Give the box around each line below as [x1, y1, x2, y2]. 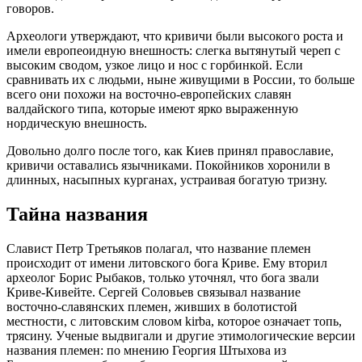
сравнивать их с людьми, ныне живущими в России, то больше [6, 72, 355, 86]
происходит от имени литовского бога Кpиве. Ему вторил [6, 255, 327, 270]
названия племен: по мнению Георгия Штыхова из [6, 343, 286, 357]
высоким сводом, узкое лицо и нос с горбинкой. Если [6, 57, 303, 72]
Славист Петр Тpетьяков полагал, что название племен [6, 241, 311, 255]
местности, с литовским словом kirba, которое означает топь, [6, 314, 342, 328]
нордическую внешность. [6, 116, 147, 130]
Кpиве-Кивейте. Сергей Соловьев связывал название [6, 284, 301, 299]
